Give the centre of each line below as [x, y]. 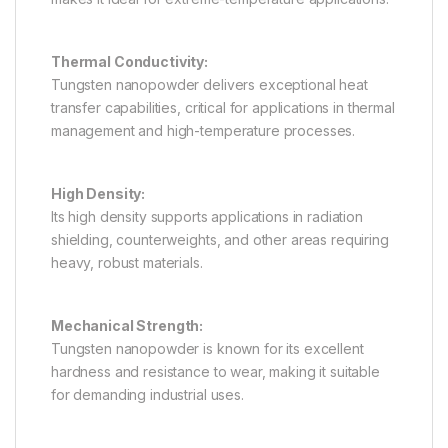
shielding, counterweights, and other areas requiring [220, 239]
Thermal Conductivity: [130, 61]
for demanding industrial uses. [147, 394]
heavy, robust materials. [127, 262]
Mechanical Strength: [127, 325]
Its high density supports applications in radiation [207, 216]
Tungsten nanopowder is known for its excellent [207, 348]
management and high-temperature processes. [203, 130]
